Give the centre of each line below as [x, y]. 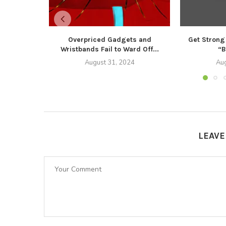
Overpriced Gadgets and [109, 40]
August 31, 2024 [109, 63]
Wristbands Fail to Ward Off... [109, 49]
